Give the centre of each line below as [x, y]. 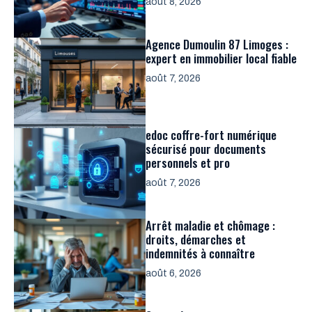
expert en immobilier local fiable [221, 58]
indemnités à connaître [200, 253]
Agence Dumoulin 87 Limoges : [217, 44]
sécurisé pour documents [206, 148]
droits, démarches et [196, 239]
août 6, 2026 [173, 273]
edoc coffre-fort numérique [211, 134]
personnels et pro [188, 162]
